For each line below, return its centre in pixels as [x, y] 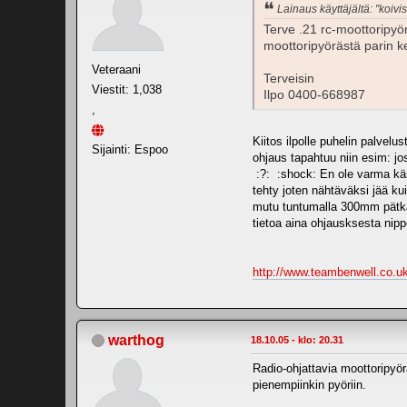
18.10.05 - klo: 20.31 [297, 339]
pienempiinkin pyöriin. [309, 384]
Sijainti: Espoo [130, 149]
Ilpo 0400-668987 [314, 94]
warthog [136, 340]
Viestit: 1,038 [127, 89]
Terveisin [289, 78]
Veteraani [116, 69]
